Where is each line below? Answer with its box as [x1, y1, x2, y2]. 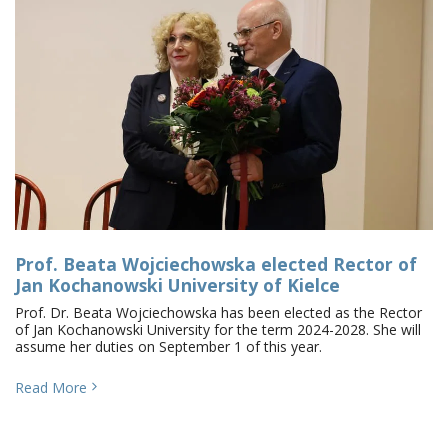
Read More [15, 378, 87, 397]
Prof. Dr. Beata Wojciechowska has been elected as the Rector [15, 303, 422, 322]
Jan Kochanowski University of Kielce [15, 273, 340, 297]
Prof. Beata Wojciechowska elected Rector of [15, 252, 417, 276]
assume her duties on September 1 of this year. [15, 337, 322, 356]
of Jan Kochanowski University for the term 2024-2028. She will [15, 320, 421, 339]
